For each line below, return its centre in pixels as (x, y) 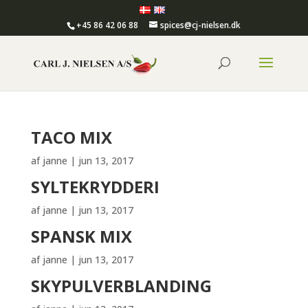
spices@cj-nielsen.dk (201, 25)
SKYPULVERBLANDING (121, 286)
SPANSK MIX (81, 236)
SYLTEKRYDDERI (95, 187)
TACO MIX (71, 137)
